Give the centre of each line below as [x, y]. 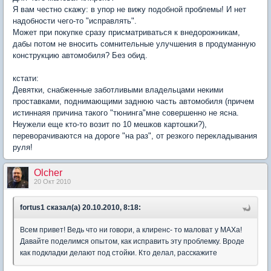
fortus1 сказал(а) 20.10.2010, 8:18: [80, 207]
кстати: [26, 78]
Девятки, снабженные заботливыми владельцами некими [118, 90]
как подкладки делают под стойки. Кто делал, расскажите [119, 253]
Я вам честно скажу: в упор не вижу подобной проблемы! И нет [129, 9]
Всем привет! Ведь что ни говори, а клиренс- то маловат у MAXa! [131, 230]
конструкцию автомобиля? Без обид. [80, 55]
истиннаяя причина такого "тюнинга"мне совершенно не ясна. [126, 113]
